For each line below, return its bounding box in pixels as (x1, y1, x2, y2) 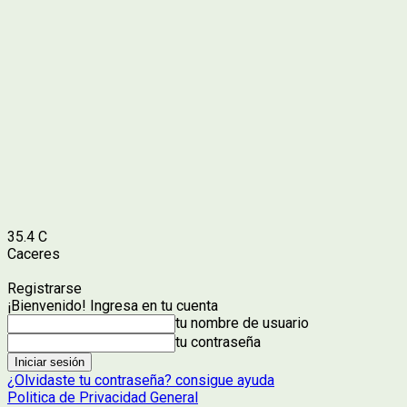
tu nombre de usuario (175, 314, 309, 332)
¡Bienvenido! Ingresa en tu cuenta (7, 297, 218, 314)
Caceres (7, 245, 60, 263)
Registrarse (7, 280, 82, 297)
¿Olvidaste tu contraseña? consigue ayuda (7, 372, 274, 389)
